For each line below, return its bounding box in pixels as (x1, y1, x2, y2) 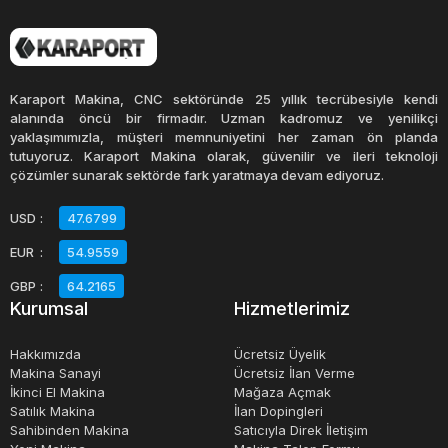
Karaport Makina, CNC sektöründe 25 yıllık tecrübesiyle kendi (10, 91, 438, 107)
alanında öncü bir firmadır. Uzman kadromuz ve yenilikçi (10, 110, 438, 126)
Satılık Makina (10, 403, 95, 419)
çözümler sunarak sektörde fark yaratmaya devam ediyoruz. (10, 167, 384, 183)
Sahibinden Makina (10, 422, 129, 438)
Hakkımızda (10, 346, 81, 362)
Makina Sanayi (10, 365, 101, 381)
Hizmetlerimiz (234, 298, 350, 319)
